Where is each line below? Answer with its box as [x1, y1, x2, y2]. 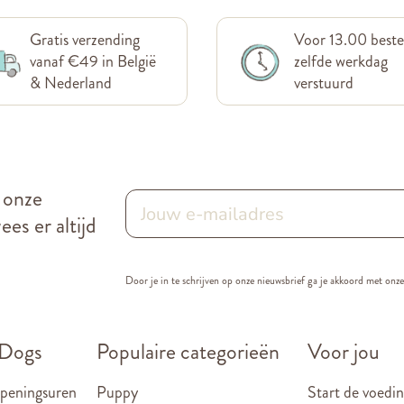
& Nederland [30, 71, 113, 95]
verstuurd [293, 71, 353, 95]
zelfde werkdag [293, 50, 388, 73]
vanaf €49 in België [30, 50, 157, 73]
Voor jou [308, 336, 380, 367]
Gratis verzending [30, 28, 141, 51]
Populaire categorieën [96, 336, 280, 367]
